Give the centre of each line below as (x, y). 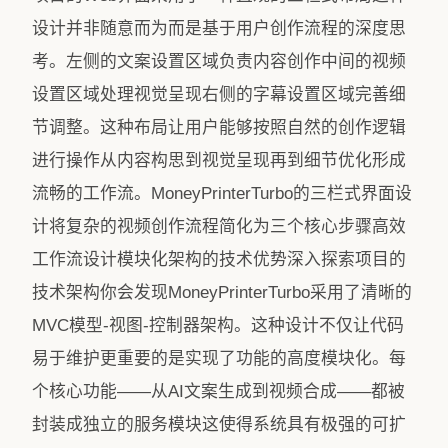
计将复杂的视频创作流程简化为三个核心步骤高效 (219, 226)
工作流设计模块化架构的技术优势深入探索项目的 (219, 259)
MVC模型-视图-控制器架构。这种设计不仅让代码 (218, 325)
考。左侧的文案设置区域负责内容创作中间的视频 (219, 61)
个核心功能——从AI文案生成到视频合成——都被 (218, 391)
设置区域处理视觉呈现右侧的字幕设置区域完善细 (219, 94)
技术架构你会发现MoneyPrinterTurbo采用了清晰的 (222, 292)
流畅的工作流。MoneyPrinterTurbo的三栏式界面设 (222, 193)
